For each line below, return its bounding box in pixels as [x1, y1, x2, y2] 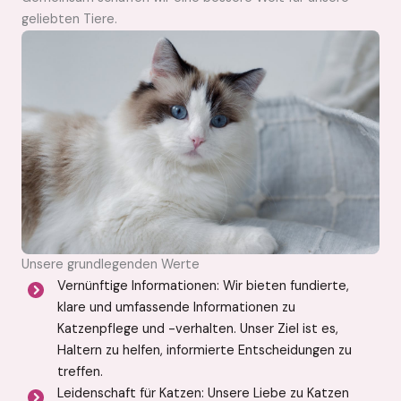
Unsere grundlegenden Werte [21, 256, 200, 273]
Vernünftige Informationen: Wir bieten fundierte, [57, 277, 349, 294]
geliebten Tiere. [21, 11, 117, 28]
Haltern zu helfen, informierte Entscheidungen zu [57, 342, 352, 359]
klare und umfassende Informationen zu [57, 299, 295, 316]
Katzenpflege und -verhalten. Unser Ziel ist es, [57, 320, 338, 337]
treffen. [57, 363, 103, 380]
